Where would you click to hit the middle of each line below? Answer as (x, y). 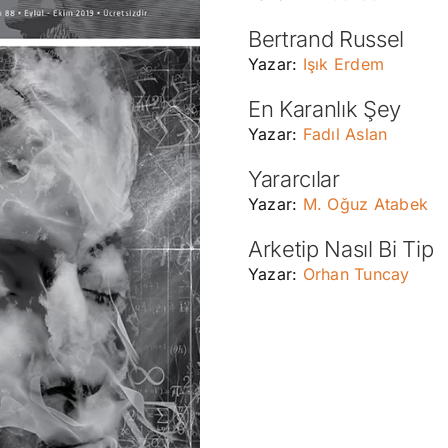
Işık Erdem (343, 64)
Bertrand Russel (326, 39)
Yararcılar (293, 179)
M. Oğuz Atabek (365, 204)
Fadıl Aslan (345, 134)
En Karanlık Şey (324, 109)
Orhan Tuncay (356, 274)
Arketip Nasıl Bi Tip (340, 249)
